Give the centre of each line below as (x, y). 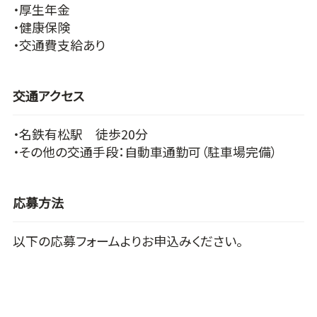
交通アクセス (48, 95)
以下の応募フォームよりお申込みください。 (127, 241)
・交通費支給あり (59, 44)
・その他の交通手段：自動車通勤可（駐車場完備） (145, 152)
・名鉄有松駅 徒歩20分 (80, 134)
